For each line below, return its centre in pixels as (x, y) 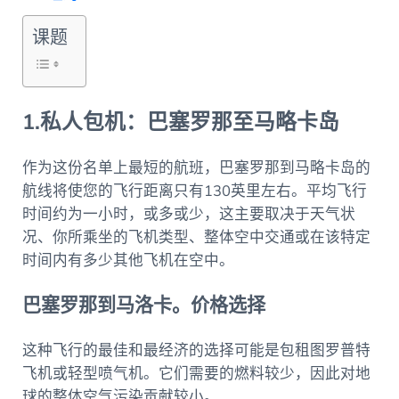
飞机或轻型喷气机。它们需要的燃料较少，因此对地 (196, 373)
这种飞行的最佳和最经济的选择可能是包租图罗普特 (196, 350)
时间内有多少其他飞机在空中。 (128, 260)
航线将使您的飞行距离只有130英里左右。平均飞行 (194, 191)
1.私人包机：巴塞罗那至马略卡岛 (180, 122)
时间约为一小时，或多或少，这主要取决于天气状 (188, 214)
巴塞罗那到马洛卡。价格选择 (143, 305)
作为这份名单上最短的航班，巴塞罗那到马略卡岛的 (196, 167)
